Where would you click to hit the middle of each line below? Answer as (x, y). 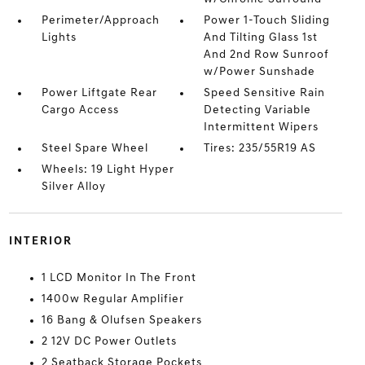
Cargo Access (80, 110)
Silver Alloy (73, 187)
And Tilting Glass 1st (261, 38)
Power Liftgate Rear (99, 93)
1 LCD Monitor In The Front (119, 278)
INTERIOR (40, 242)
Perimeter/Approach (100, 21)
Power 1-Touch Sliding (267, 21)
